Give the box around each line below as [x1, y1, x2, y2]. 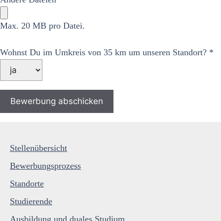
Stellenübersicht [10, 143, 67, 153]
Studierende [10, 196, 52, 206]
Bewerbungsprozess [10, 161, 81, 171]
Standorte [10, 179, 44, 188]
